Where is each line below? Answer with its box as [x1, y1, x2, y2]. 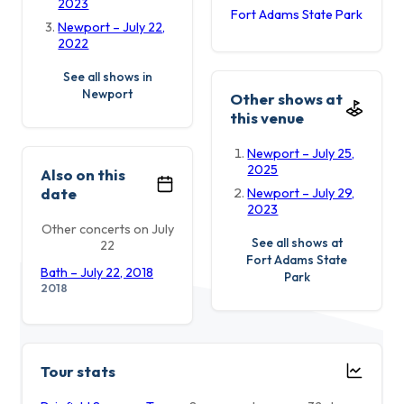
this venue [230, 107, 304, 127]
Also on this [41, 164, 125, 184]
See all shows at [251, 234, 343, 252]
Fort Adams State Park [231, 5, 363, 23]
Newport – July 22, [58, 18, 166, 35]
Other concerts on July [41, 220, 174, 237]
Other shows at [230, 88, 343, 108]
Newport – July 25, [247, 144, 355, 161]
